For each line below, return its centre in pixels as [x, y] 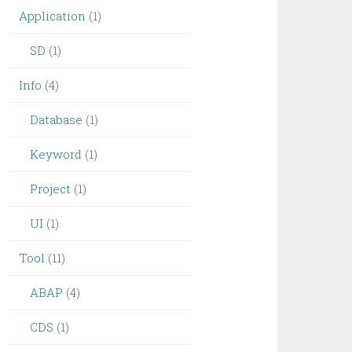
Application [53, 16]
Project [51, 189]
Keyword [56, 154]
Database [57, 119]
